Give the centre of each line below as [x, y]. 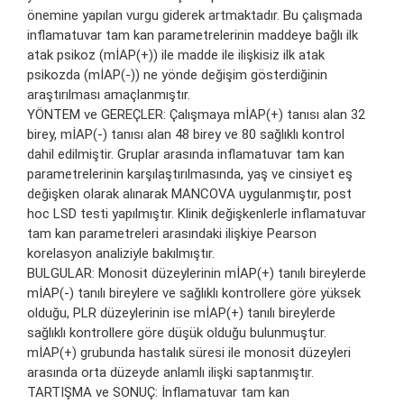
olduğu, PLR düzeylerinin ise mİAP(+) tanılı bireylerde [181, 313]
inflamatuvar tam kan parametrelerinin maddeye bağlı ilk [193, 36]
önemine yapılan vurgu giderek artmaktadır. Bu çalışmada [195, 16]
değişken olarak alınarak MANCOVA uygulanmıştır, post [189, 194]
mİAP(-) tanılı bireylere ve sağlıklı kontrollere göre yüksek [194, 294]
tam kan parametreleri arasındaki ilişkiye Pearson [172, 234]
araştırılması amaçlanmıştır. [109, 95]
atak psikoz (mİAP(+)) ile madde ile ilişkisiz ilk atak [176, 55]
